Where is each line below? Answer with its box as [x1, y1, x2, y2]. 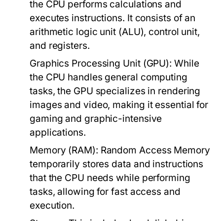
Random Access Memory [98, 145, 210, 156]
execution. [30, 200, 75, 211]
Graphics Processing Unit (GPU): [30, 58, 172, 69]
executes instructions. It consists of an [30, 12, 196, 24]
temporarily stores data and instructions [30, 158, 204, 170]
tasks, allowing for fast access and [30, 186, 181, 197]
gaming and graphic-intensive [30, 113, 162, 124]
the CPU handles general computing [30, 72, 187, 83]
